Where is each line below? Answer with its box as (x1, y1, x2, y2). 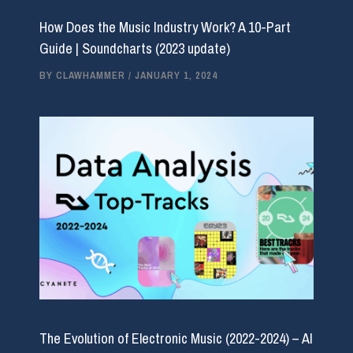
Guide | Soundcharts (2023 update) (39, 39, 230, 59)
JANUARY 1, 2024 (134, 69, 217, 83)
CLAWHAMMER (55, 69, 128, 83)
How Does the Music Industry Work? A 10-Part (39, 17, 291, 38)
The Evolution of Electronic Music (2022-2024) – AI (39, 329, 313, 349)
